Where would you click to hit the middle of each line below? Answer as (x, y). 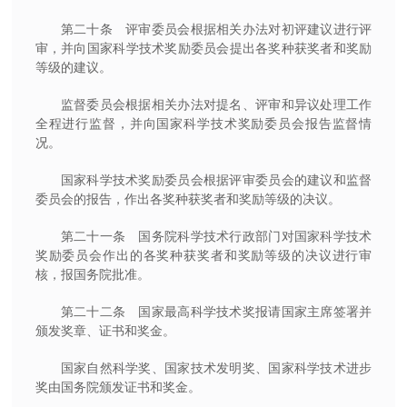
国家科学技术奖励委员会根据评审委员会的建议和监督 (216, 179)
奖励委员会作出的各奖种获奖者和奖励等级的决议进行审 (203, 255)
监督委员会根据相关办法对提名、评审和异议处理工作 (216, 104)
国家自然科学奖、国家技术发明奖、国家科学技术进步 (216, 367)
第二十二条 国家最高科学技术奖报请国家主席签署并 (216, 311)
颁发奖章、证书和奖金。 (105, 330)
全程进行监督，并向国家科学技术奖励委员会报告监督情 (203, 123)
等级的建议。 (73, 67)
